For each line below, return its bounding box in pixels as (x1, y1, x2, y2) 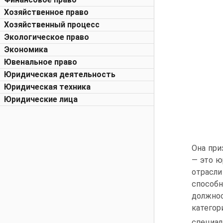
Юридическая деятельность (4, 70, 115, 79)
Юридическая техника (4, 82, 91, 92)
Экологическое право (4, 32, 89, 42)
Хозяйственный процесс (4, 20, 100, 29)
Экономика (4, 45, 48, 54)
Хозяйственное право (4, 7, 89, 17)
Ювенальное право (4, 57, 77, 67)
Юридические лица (4, 95, 78, 104)
